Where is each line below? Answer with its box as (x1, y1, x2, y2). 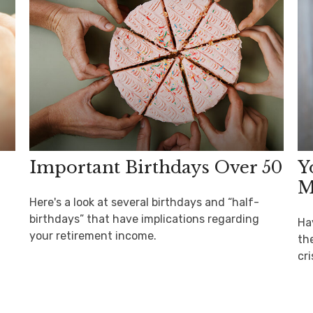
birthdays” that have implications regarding (29, 212, 260, 226)
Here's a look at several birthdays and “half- (29, 195, 260, 209)
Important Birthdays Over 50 (29, 156, 283, 177)
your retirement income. (29, 228, 157, 242)
